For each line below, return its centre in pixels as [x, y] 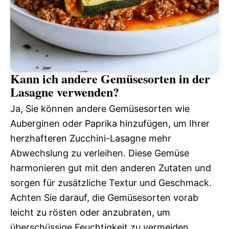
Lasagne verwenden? [65, 91]
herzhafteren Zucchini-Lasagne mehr [91, 138]
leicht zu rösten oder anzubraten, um [90, 212]
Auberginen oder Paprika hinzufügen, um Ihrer [110, 123]
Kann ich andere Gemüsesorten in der [110, 78]
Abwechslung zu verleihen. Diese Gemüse [100, 153]
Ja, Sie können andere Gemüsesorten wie [100, 108]
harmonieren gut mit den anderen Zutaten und [111, 168]
